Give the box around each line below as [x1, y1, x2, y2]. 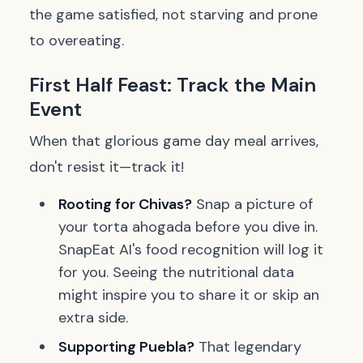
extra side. [58, 308, 128, 327]
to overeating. [29, 31, 124, 50]
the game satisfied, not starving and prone [29, 5, 318, 24]
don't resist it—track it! [29, 157, 184, 177]
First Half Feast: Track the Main [29, 72, 316, 97]
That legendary [194, 337, 301, 357]
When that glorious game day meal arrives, [29, 131, 318, 151]
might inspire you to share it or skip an [58, 285, 319, 305]
